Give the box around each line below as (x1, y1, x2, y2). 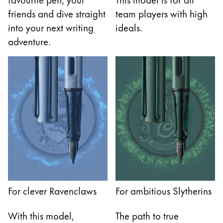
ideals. (115, 19, 142, 34)
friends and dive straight (8, 5, 106, 20)
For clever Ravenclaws (8, 183, 97, 198)
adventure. (8, 33, 51, 48)
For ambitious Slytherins (115, 183, 212, 198)
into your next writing (8, 19, 94, 34)
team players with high (115, 5, 208, 20)
